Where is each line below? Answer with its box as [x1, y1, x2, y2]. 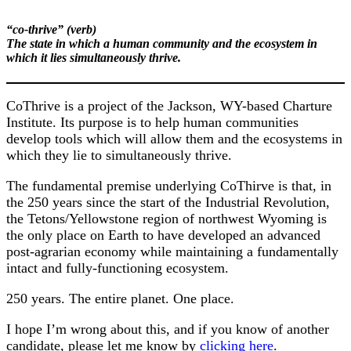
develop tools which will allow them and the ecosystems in [6, 130, 342, 147]
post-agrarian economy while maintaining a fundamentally [6, 243, 338, 259]
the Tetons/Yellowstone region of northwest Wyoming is [6, 210, 327, 226]
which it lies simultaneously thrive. [6, 51, 181, 65]
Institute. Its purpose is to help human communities [6, 114, 299, 130]
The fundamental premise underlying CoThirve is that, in [6, 177, 331, 194]
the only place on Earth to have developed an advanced [6, 226, 320, 243]
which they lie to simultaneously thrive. [6, 147, 232, 163]
